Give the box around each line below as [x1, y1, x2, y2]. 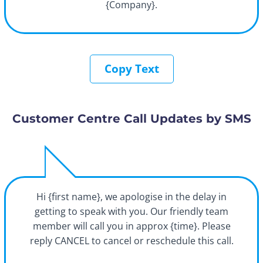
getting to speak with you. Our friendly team [35, 205, 228, 218]
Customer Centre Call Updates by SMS [12, 112, 251, 126]
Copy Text [104, 61, 159, 77]
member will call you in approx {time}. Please [32, 220, 231, 233]
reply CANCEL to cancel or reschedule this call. [29, 234, 234, 248]
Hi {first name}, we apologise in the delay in [36, 190, 227, 204]
